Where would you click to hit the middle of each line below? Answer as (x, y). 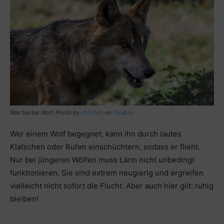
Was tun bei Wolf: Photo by (45, 112)
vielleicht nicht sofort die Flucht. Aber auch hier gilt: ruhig (112, 185)
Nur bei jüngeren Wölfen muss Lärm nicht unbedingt (102, 159)
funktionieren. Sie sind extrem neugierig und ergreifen (107, 172)
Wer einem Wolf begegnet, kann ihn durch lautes (96, 133)
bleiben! (24, 198)
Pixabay (123, 112)
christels (92, 112)
